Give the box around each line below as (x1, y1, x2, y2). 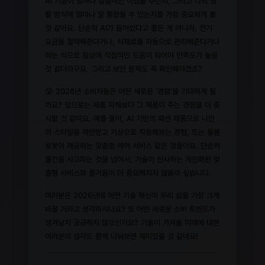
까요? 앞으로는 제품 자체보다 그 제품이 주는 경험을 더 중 (45, 99, 220, 109)
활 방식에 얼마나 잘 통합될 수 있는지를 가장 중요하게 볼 (45, 9, 216, 19)
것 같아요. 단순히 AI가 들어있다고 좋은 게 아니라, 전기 (45, 22, 212, 33)
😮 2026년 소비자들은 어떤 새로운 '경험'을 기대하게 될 (45, 86, 216, 96)
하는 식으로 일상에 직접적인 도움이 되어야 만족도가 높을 (45, 50, 218, 60)
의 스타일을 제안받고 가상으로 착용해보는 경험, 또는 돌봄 (45, 127, 220, 137)
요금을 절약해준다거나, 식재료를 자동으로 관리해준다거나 (45, 36, 219, 46)
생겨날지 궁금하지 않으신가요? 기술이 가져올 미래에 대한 (45, 217, 219, 227)
